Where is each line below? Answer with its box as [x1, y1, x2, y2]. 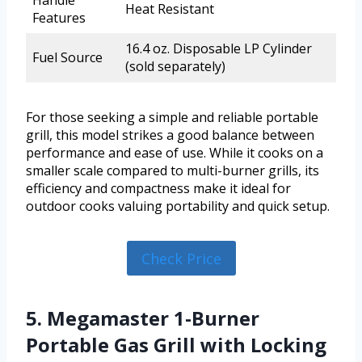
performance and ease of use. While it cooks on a [26, 144, 323, 162]
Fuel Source [32, 48, 103, 67]
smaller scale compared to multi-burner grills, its [26, 162, 319, 180]
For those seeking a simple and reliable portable [26, 108, 318, 127]
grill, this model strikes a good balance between [26, 126, 314, 145]
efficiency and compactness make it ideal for [26, 179, 291, 198]
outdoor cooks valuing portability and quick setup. [26, 197, 330, 216]
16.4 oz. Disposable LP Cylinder [125, 40, 312, 58]
